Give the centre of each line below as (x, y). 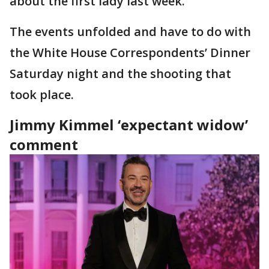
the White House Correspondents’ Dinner (130, 53)
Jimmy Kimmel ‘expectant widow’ (129, 125)
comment (44, 144)
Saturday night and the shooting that (120, 74)
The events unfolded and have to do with (130, 32)
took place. (43, 95)
